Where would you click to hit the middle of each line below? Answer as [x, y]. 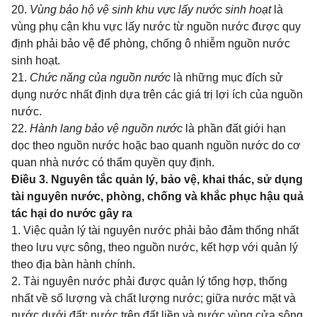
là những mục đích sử [227, 77]
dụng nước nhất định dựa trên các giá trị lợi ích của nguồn [157, 94]
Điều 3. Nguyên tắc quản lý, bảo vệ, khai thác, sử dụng [157, 179]
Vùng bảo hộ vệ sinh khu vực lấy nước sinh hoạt [150, 10]
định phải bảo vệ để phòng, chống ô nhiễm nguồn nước [151, 44]
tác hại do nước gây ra [72, 213]
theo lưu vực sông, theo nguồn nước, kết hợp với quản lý [155, 247]
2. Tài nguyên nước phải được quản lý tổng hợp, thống [149, 281]
